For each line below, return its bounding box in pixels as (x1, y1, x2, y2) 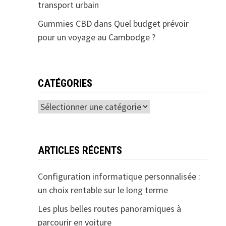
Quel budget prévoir (114, 17, 189, 29)
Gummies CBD (37, 17, 92, 29)
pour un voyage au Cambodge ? (37, 31, 155, 43)
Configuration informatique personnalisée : (37, 170, 200, 182)
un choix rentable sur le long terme (37, 184, 168, 196)
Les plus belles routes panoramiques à (37, 202, 181, 214)
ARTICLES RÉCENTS (37, 144, 122, 156)
